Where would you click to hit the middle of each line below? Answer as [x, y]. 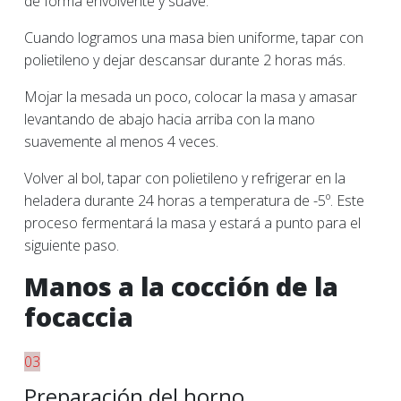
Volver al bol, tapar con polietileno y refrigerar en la [185, 178]
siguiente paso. [72, 245]
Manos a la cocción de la [181, 286]
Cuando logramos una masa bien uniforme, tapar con [194, 38]
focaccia [79, 316]
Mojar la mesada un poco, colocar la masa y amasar [191, 97]
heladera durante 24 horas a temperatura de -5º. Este [194, 200]
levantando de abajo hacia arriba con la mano [170, 119]
